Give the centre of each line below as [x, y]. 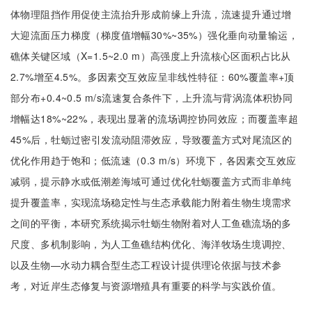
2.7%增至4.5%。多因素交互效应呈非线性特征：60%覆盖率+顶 [153, 77]
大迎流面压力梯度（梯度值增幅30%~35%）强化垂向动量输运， [155, 35]
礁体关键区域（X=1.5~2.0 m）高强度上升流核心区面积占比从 [151, 56]
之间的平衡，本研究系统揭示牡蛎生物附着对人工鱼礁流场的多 [151, 223]
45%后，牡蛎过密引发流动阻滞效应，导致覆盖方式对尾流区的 [151, 139]
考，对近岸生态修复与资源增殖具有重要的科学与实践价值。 [146, 286]
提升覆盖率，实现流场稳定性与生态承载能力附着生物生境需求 [151, 202]
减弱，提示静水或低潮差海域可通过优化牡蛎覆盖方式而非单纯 [151, 181]
